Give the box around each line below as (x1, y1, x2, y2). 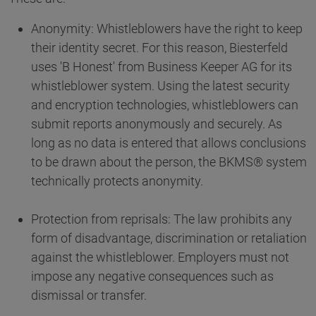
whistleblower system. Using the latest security (31, 78, 290, 94)
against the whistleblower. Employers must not (31, 250, 289, 265)
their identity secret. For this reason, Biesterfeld (31, 40, 288, 56)
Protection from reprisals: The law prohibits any (31, 212, 292, 227)
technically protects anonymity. (31, 174, 203, 189)
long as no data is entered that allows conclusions (31, 135, 306, 151)
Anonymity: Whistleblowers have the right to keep (31, 21, 303, 37)
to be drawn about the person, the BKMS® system (31, 154, 307, 170)
